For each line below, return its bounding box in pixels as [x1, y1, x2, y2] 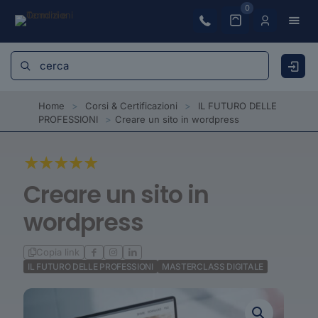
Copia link [36, 246, 79, 258]
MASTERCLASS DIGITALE [161, 261, 263, 272]
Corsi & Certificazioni [85, 100, 177, 111]
